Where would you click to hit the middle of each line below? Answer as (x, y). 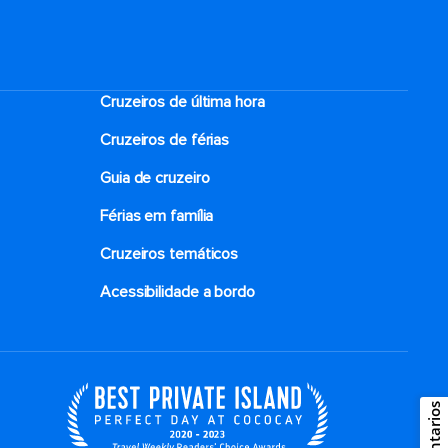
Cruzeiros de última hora (182, 102)
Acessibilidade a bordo (177, 292)
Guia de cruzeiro (155, 178)
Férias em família (157, 216)
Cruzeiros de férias (165, 140)
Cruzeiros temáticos (169, 254)
